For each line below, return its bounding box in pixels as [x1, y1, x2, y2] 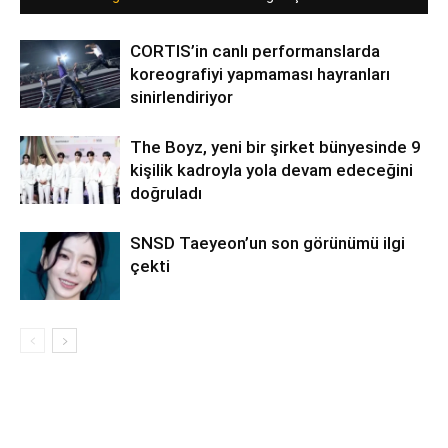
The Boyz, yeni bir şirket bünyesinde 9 [130, 136, 421, 157]
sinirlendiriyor [130, 86, 233, 107]
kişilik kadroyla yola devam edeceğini [130, 159, 413, 180]
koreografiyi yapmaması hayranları [130, 63, 390, 84]
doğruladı [130, 182, 202, 203]
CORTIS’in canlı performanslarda [130, 40, 380, 61]
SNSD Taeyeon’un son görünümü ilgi [130, 232, 405, 253]
